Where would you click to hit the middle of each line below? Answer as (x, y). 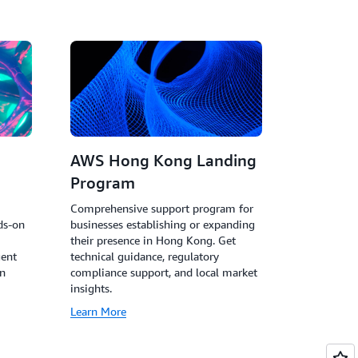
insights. (91, 288)
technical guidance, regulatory (145, 256)
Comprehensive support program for (162, 208)
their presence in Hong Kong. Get (153, 240)
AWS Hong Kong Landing (163, 160)
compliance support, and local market (164, 272)
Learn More (98, 311)
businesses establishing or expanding (163, 224)
